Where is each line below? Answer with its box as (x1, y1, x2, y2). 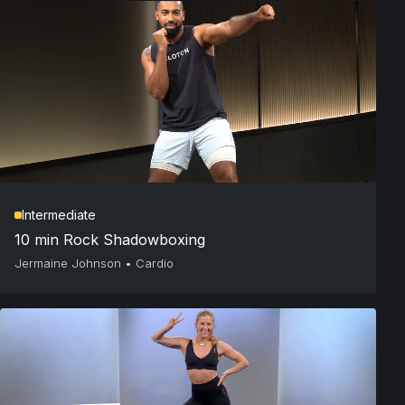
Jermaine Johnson (14, 256, 121, 271)
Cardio (136, 256, 174, 271)
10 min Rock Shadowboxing (14, 231, 205, 250)
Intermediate (22, 207, 96, 223)
